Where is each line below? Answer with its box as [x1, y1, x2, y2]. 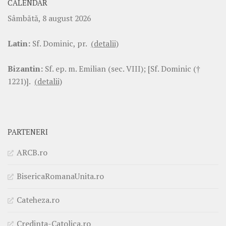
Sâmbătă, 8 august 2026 [8, 12, 91, 24]
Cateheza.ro [17, 194, 60, 205]
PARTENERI [8, 127, 48, 137]
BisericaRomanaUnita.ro [17, 170, 104, 182]
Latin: [8, 37, 30, 49]
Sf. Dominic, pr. [30, 37, 91, 49]
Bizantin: [8, 63, 43, 74]
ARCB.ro [17, 146, 47, 158]
